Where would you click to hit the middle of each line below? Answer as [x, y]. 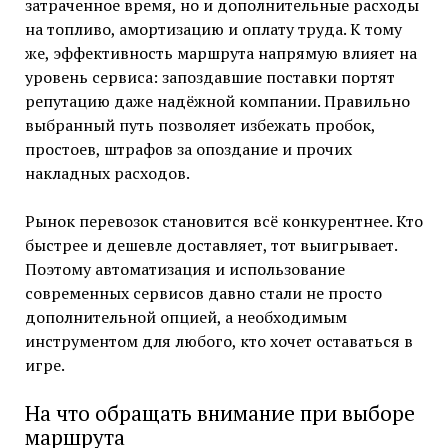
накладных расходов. [107, 172]
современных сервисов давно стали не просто [203, 292]
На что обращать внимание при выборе [219, 412]
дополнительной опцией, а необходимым [185, 316]
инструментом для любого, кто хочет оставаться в [218, 340]
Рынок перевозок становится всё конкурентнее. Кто [223, 220]
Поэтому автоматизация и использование [184, 268]
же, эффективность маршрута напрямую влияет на [220, 52]
